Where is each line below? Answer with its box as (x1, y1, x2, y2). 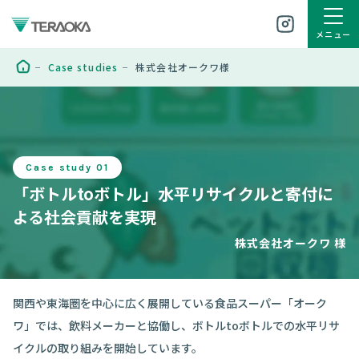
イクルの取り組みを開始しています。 (13, 340, 203, 356)
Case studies (47, 60, 119, 74)
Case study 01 (26, 162, 109, 173)
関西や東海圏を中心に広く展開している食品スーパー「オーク (13, 295, 327, 311)
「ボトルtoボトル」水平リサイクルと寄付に (13, 182, 333, 205)
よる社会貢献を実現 (13, 205, 156, 228)
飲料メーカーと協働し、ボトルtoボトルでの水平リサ (69, 317, 340, 333)
